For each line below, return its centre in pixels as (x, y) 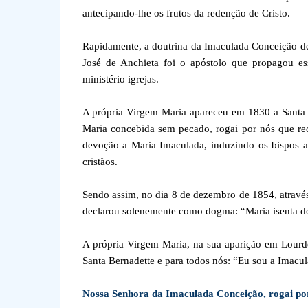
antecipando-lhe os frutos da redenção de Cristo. (186, 13)
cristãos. (100, 162)
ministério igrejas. (120, 79)
